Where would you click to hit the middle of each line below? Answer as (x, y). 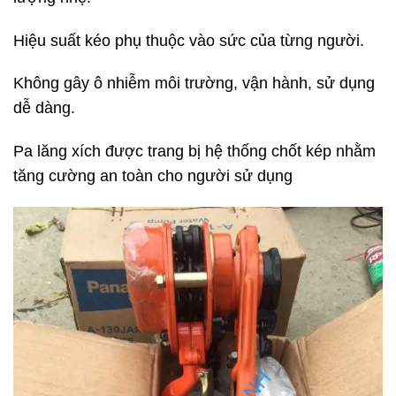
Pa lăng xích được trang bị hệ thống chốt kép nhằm (194, 152)
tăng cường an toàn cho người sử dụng (153, 176)
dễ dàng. (44, 108)
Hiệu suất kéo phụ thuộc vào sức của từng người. (189, 40)
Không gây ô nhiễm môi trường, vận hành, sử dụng (194, 84)
